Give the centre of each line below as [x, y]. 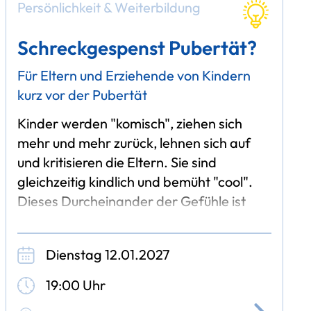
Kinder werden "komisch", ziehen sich [129, 124]
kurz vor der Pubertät [82, 94]
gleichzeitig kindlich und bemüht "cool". [135, 182]
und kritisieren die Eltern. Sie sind [117, 162]
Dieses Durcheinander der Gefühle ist [131, 201]
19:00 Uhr [75, 285]
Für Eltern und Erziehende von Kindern [134, 75]
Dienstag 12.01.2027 [107, 254]
